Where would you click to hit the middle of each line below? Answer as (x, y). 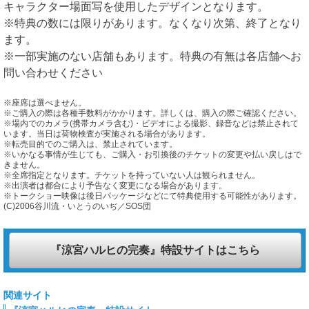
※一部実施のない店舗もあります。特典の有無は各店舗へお (152, 56)
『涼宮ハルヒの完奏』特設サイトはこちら (155, 250)
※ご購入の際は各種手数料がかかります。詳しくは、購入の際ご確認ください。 (152, 113)
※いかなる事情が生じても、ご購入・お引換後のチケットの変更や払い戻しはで (152, 154)
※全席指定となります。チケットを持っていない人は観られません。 (132, 175)
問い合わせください (53, 72)
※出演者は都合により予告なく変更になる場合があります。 (115, 185)
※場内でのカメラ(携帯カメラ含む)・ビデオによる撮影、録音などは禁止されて (151, 123)
